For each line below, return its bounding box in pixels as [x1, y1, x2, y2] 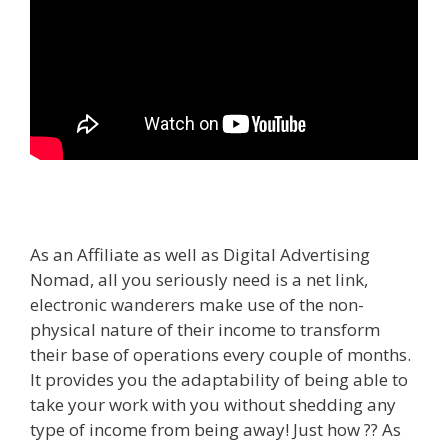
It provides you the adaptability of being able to [30, 368, 408, 392]
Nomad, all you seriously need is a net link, [30, 268, 368, 292]
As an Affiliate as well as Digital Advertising [30, 243, 370, 267]
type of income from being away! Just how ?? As [30, 418, 401, 442]
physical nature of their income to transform [30, 318, 380, 342]
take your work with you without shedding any [30, 393, 396, 417]
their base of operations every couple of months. [30, 343, 411, 367]
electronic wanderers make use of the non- [30, 293, 364, 317]
